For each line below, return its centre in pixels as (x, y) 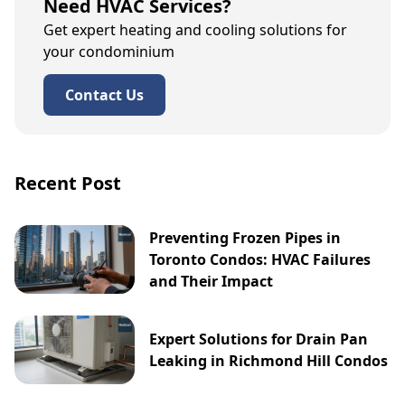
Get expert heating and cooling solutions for (195, 29)
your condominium (109, 51)
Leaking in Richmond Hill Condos (269, 360)
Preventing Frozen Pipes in (245, 237)
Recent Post (68, 183)
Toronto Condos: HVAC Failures (260, 259)
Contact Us (104, 94)
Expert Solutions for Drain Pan (259, 339)
